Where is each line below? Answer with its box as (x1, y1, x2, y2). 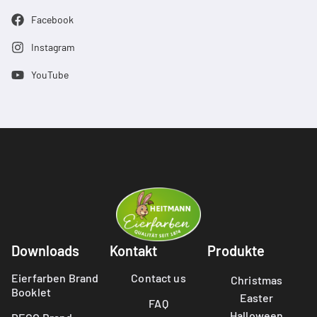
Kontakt (109, 241, 157, 259)
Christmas (231, 272, 283, 287)
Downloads (11, 241, 79, 259)
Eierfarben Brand (11, 270, 99, 284)
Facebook (30, 13, 74, 26)
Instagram (30, 41, 75, 54)
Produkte (207, 241, 265, 259)
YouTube (30, 69, 69, 81)
